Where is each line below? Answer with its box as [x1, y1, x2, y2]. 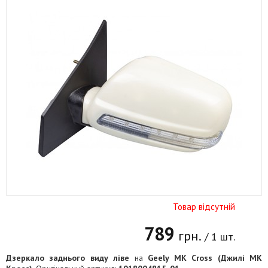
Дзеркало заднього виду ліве [6, 252, 130, 263]
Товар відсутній [173, 201, 235, 212]
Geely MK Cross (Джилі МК [148, 252, 263, 263]
